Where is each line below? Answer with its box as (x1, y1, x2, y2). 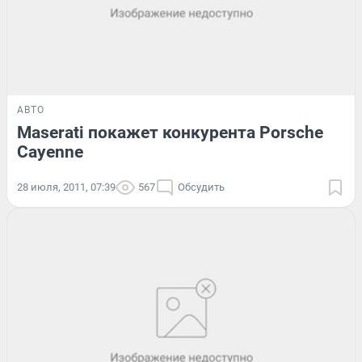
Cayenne (17, 141, 83, 162)
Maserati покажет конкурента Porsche (17, 122, 323, 142)
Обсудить (178, 180, 225, 193)
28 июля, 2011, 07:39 (17, 180, 116, 193)
